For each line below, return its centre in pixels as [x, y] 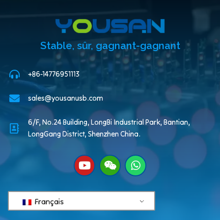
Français [48, 201]
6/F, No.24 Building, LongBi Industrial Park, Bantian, [109, 122]
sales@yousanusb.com [66, 98]
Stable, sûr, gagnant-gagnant [110, 46]
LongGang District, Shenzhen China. [84, 134]
